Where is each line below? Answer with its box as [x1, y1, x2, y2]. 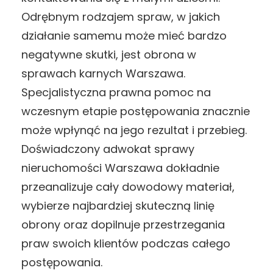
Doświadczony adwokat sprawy [21, 141, 194, 157]
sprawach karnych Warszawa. [21, 65, 185, 81]
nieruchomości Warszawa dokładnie [21, 160, 219, 175]
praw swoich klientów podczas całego [21, 235, 230, 251]
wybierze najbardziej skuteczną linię [21, 197, 214, 213]
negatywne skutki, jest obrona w [21, 46, 196, 62]
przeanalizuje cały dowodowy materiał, [21, 179, 235, 194]
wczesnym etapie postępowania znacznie [21, 103, 250, 119]
